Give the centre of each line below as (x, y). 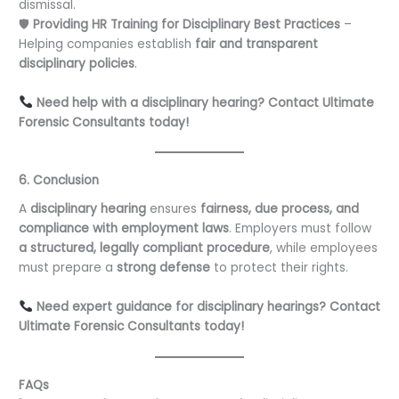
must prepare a (68, 268)
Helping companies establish (107, 44)
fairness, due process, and (280, 209)
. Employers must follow (301, 229)
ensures (174, 209)
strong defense (164, 268)
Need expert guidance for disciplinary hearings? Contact (208, 306)
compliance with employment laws (124, 229)
